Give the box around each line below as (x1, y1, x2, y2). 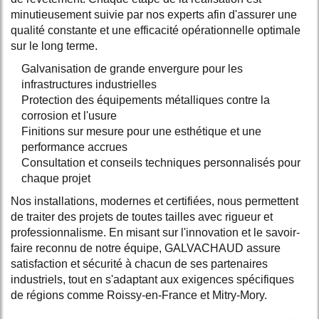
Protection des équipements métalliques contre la (21, 93, 270, 106)
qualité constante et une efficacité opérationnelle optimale (11, 23, 300, 36)
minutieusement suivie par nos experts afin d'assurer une (11, 8, 297, 21)
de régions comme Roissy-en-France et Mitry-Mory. (11, 288, 267, 301)
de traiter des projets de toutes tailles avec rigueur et (11, 210, 273, 223)
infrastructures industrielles (21, 78, 157, 90)
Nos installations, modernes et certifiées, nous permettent (11, 194, 298, 207)
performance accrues (21, 140, 127, 153)
